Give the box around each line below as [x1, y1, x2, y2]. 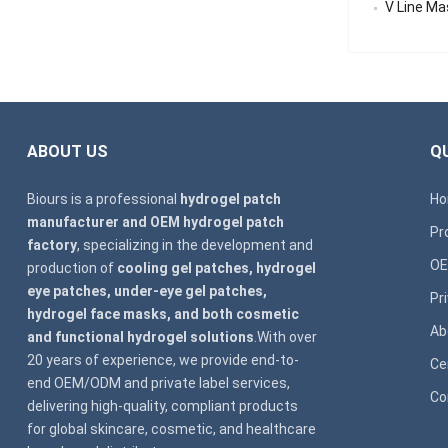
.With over [253, 329, 317, 346]
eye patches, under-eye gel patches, [26, 283, 267, 300]
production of [26, 260, 117, 277]
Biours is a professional [26, 191, 180, 208]
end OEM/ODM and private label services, [26, 375, 290, 392]
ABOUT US [26, 142, 108, 162]
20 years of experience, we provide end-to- [26, 352, 299, 369]
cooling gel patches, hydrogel [116, 260, 316, 277]
